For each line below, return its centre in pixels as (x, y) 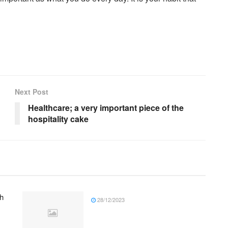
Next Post (32, 91)
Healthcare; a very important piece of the (106, 107)
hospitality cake (58, 119)
